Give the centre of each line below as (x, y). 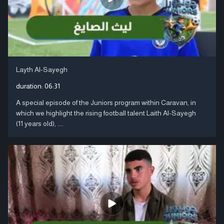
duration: (30, 86)
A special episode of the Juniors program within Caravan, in (106, 102)
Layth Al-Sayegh (42, 69)
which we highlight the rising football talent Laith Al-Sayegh (106, 113)
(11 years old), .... (40, 123)
